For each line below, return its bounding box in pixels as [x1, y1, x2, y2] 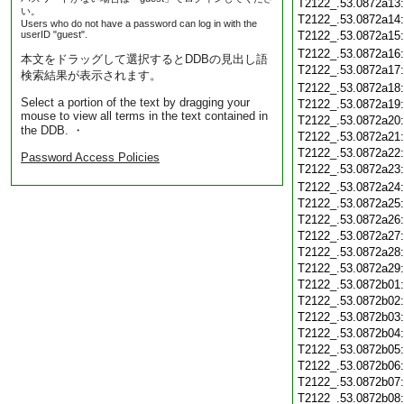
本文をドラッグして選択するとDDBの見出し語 [21, 52, 268, 66]
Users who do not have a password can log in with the [21, 18, 257, 29]
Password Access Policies [21, 151, 160, 164]
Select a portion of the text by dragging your [21, 96, 250, 109]
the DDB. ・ [21, 124, 84, 137]
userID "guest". [21, 29, 87, 40]
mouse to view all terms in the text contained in [21, 109, 268, 123]
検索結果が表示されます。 [21, 69, 161, 82]
